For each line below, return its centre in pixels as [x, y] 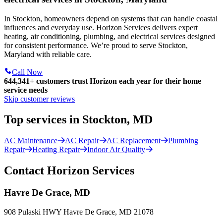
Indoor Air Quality [116, 150]
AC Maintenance [31, 141]
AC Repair [82, 141]
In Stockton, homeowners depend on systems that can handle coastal [111, 18]
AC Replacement [134, 141]
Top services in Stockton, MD [78, 120]
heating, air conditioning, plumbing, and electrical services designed [110, 36]
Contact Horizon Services [69, 171]
